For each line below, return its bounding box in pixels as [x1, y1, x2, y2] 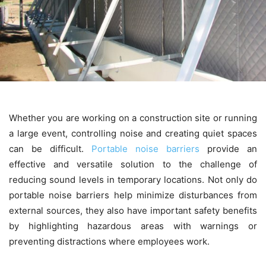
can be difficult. [9, 143, 91, 154]
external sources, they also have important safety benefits [9, 205, 257, 216]
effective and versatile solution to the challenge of [9, 159, 257, 170]
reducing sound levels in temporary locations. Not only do [9, 174, 257, 185]
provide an [199, 143, 257, 154]
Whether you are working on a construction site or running [9, 112, 257, 123]
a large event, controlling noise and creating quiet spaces [9, 128, 257, 139]
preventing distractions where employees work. [9, 236, 210, 247]
